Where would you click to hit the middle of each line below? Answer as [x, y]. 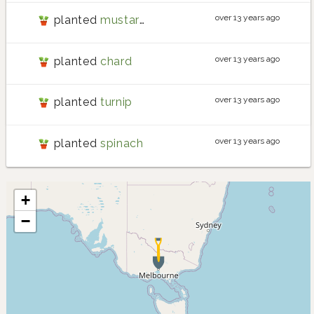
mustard [120, 20]
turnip [116, 102]
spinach [122, 143]
